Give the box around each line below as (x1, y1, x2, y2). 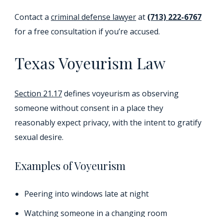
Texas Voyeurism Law (15, 52, 166, 74)
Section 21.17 (15, 88, 62, 99)
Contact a (15, 12, 51, 23)
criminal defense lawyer (51, 12, 136, 23)
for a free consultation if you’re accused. (15, 26, 160, 37)
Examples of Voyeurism (15, 158, 125, 173)
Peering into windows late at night (24, 188, 149, 200)
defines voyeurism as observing (62, 88, 179, 99)
